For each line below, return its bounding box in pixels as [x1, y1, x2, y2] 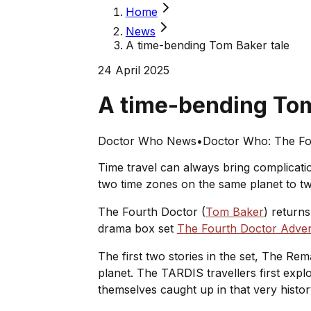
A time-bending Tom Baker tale [125, 38, 293, 52]
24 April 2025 [97, 63, 169, 77]
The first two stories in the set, [97, 249, 262, 263]
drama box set [97, 221, 177, 235]
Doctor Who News [97, 133, 196, 148]
